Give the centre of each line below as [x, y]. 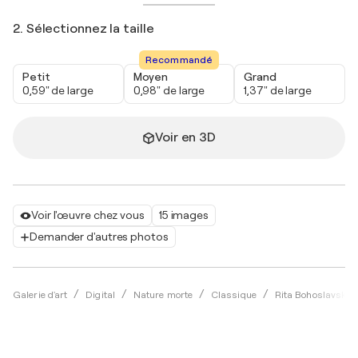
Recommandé [179, 60]
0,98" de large [169, 91]
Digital [100, 295]
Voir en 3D [185, 138]
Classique [233, 295]
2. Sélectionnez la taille [84, 29]
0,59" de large [58, 91]
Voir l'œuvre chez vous [88, 215]
